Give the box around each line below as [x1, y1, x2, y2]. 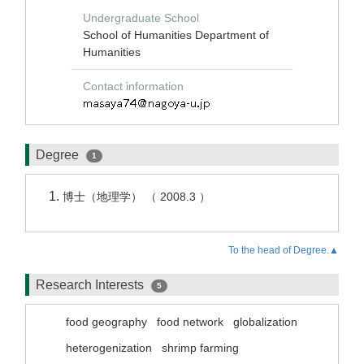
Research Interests [36, 278, 147, 292]
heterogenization [66, 341, 152, 354]
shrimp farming [162, 341, 239, 354]
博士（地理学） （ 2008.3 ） [63, 190, 214, 203]
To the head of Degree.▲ [228, 245, 339, 256]
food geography [66, 315, 147, 328]
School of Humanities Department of [83, 28, 269, 41]
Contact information [83, 80, 184, 93]
